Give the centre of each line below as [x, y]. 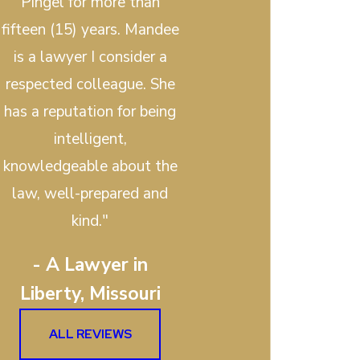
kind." [90, 221]
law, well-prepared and [90, 194]
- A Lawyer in [90, 264]
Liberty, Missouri [90, 293]
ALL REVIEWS [90, 334]
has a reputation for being [90, 112]
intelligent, [90, 139]
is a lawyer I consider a [90, 57]
